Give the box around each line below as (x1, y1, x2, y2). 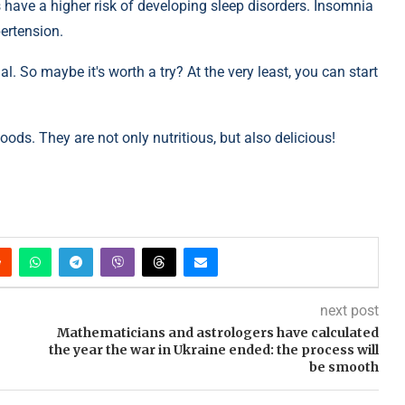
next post (319, 302, 379, 320)
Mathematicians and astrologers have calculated (56, 325, 379, 342)
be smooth (308, 359, 379, 376)
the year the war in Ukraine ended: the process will (49, 342, 379, 359)
